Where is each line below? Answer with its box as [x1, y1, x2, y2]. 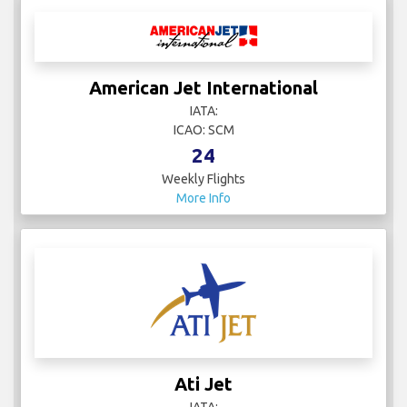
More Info [176, 191, 231, 206]
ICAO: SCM [173, 123, 234, 138]
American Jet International [89, 77, 318, 99]
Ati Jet [174, 373, 233, 395]
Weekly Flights [162, 172, 245, 187]
